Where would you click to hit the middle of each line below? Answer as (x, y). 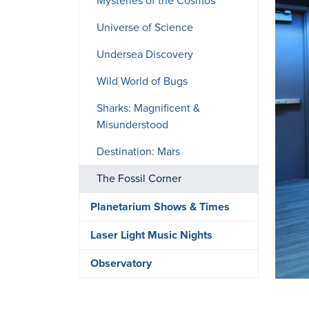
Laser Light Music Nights (151, 235)
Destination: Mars (138, 152)
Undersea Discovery (145, 54)
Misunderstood (132, 125)
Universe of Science (145, 28)
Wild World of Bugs (142, 81)
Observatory (121, 263)
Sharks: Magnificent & (148, 108)
